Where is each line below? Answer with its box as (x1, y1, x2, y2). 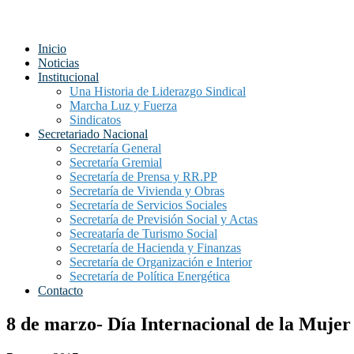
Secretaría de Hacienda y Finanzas (70, 241, 241, 254)
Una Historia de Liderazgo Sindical (70, 85, 246, 98)
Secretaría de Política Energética (70, 269, 230, 283)
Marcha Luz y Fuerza (70, 99, 177, 112)
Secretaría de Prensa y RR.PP (70, 170, 217, 183)
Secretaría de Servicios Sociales (70, 198, 227, 212)
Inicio (38, 42, 66, 55)
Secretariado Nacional (38, 127, 148, 141)
